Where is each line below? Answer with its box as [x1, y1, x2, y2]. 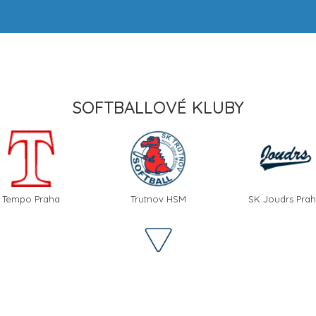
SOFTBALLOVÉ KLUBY [72, 96, 244, 118]
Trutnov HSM [130, 193, 186, 205]
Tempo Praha [2, 193, 60, 205]
